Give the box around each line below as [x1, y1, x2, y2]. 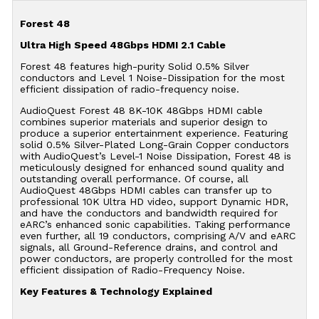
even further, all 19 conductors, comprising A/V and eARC [19, 229, 296, 241]
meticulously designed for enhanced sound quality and [19, 161, 284, 173]
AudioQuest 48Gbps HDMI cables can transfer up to [19, 184, 272, 196]
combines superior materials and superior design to [19, 115, 268, 127]
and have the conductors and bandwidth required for [19, 206, 278, 219]
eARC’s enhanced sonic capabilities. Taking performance [19, 218, 291, 230]
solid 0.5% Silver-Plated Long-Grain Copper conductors [19, 138, 289, 150]
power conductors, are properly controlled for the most [19, 252, 293, 264]
